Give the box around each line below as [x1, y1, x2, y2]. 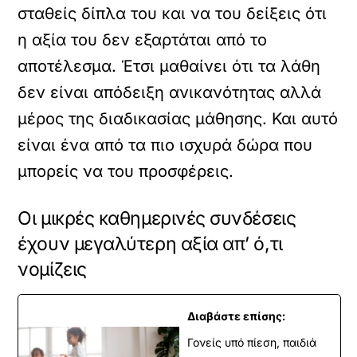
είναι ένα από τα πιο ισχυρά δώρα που [18, 135, 313, 155]
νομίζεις [18, 258, 87, 280]
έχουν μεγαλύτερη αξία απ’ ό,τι [18, 233, 283, 255]
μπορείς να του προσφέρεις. [18, 162, 234, 181]
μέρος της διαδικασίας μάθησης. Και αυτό [18, 109, 339, 128]
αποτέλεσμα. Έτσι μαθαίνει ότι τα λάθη [18, 57, 321, 76]
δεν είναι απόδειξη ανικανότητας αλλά [18, 83, 322, 102]
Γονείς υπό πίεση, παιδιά [187, 335, 316, 349]
